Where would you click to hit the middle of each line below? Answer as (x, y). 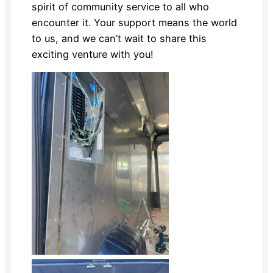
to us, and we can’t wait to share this (119, 39)
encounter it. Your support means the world (134, 23)
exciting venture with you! (92, 55)
